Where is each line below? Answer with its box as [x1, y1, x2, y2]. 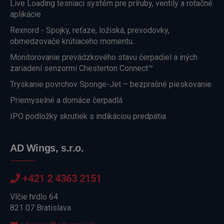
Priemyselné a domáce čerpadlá [10, 95, 122, 105]
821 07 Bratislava [10, 203, 71, 212]
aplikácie [10, 9, 41, 19]
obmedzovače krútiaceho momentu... [10, 36, 137, 46]
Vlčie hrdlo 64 [10, 192, 58, 201]
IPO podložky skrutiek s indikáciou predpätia [10, 111, 166, 121]
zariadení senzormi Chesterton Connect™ [10, 63, 153, 73]
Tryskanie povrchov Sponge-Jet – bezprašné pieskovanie [10, 79, 211, 89]
